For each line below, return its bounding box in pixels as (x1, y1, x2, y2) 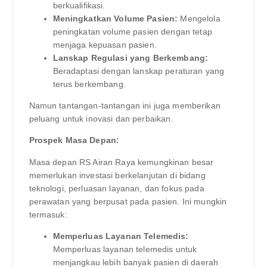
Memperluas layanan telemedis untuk (52, 244, 197, 254)
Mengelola (178, 14, 221, 24)
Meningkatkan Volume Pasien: (52, 14, 178, 24)
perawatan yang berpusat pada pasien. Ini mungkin (29, 196, 227, 206)
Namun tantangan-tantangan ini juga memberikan (29, 101, 221, 111)
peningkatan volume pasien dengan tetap (52, 27, 212, 37)
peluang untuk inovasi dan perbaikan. (29, 114, 173, 124)
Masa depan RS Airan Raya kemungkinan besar (29, 157, 214, 167)
